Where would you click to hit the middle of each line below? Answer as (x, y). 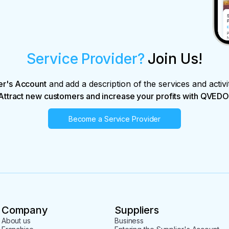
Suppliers (137, 210)
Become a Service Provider (114, 119)
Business (129, 221)
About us (16, 221)
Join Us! (173, 59)
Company (25, 210)
